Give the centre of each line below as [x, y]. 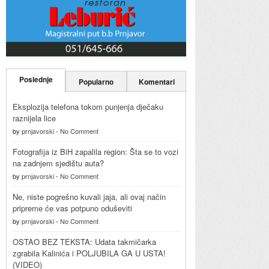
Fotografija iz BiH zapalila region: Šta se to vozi [95, 151]
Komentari [156, 81]
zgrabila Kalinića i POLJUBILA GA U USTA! [89, 253]
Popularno [96, 81]
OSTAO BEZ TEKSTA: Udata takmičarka [84, 241]
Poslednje [36, 79]
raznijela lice [34, 118]
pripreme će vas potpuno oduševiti [72, 208]
